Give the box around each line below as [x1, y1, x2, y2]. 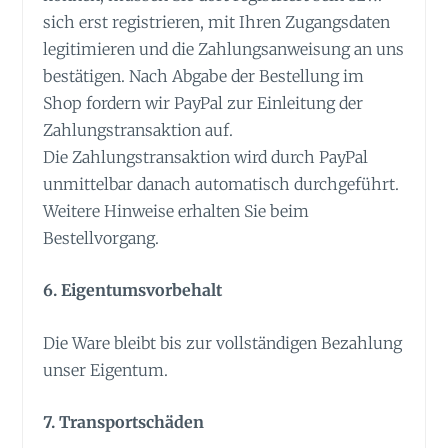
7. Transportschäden [43, 412, 205, 433]
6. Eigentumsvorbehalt [43, 280, 223, 301]
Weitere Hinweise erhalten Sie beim [43, 200, 310, 221]
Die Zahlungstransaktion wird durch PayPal [43, 146, 369, 167]
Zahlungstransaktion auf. [43, 119, 234, 140]
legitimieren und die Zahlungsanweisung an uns [43, 38, 405, 59]
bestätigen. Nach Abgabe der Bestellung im [43, 65, 365, 86]
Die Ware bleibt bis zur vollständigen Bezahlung [43, 332, 403, 353]
